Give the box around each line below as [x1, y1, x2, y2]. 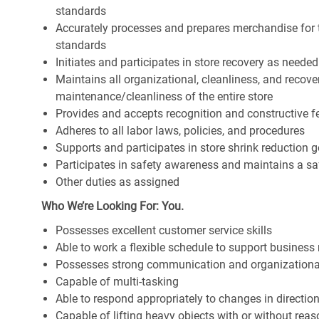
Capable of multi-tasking [56, 275, 179, 289]
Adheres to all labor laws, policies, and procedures [56, 124, 305, 138]
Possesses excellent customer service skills [56, 224, 272, 238]
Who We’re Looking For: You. [41, 199, 184, 214]
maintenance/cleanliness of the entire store [56, 90, 273, 104]
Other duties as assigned [56, 175, 179, 189]
